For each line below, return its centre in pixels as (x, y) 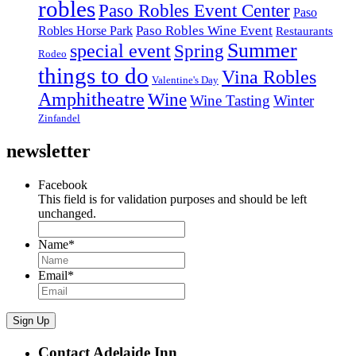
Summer (262, 51)
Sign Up (31, 321)
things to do (93, 76)
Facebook (63, 185)
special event (120, 51)
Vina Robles (269, 77)
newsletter (48, 151)
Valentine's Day (185, 80)
